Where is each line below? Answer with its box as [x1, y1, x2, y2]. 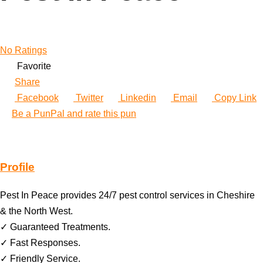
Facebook [15, 93, 59, 103]
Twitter [73, 93, 103, 103]
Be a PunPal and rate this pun [12, 109, 136, 119]
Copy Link [212, 93, 257, 103]
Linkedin [118, 93, 156, 103]
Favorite [17, 61, 51, 72]
